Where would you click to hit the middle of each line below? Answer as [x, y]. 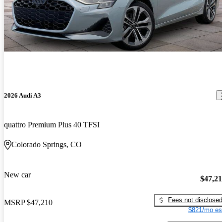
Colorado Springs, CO [47, 144]
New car [17, 174]
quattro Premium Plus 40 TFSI [52, 124]
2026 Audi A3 [23, 95]
